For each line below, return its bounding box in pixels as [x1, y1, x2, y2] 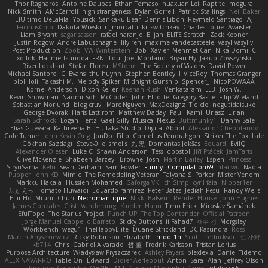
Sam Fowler [105, 162, 141, 171]
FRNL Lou [92, 53, 121, 62]
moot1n [156, 232, 181, 241]
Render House [173, 193, 217, 202]
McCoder [100, 92, 128, 101]
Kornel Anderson [26, 84, 78, 93]
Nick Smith [8, 7, 42, 16]
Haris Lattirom [72, 108, 115, 117]
